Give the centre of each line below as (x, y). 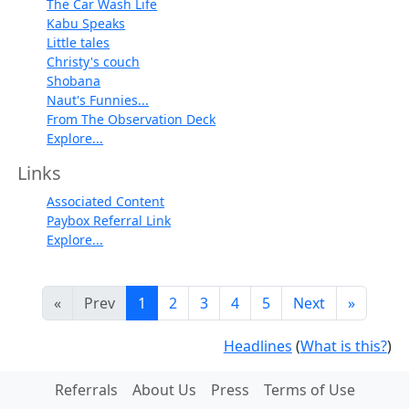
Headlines (257, 346)
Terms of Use (309, 389)
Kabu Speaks (86, 23)
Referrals (86, 389)
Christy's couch (94, 61)
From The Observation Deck (131, 119)
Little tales (79, 42)
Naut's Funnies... (98, 100)
